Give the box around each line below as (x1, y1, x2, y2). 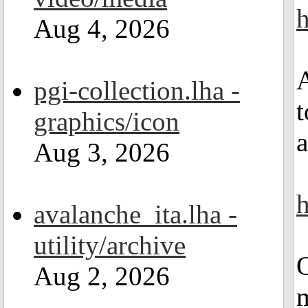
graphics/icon (34, 107, 179, 136)
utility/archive (34, 230, 186, 260)
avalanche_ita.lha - (34, 199, 237, 229)
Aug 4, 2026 (34, 14, 170, 43)
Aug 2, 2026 (34, 261, 170, 291)
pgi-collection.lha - (34, 76, 240, 105)
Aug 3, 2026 (34, 137, 170, 167)
